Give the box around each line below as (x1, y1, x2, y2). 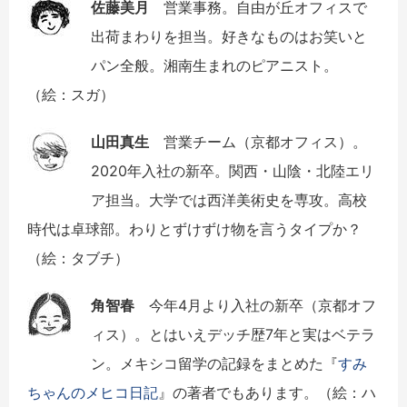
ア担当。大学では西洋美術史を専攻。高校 (91, 190, 367, 209)
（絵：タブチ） (27, 248, 129, 267)
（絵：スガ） (27, 84, 114, 104)
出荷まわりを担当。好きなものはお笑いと (91, 26, 367, 45)
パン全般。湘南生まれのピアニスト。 (91, 55, 338, 74)
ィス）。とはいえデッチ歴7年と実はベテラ (91, 324, 375, 343)
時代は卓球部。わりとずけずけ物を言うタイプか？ (27, 219, 362, 238)
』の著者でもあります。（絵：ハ (158, 382, 376, 402)
